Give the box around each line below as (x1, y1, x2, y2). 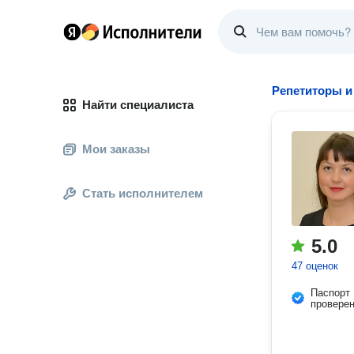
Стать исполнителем (82, 186, 203, 200)
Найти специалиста (82, 98, 194, 111)
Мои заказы (82, 142, 150, 156)
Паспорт (311, 287, 350, 299)
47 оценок (292, 260, 338, 272)
